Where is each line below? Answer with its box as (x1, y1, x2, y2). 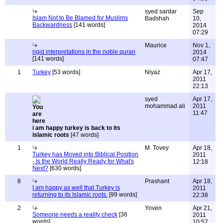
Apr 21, (193, 205, 212, 212)
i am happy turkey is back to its (32, 124, 120, 131)
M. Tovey (145, 144, 169, 151)
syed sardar (145, 8, 177, 15)
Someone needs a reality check (32, 211, 117, 218)
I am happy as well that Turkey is (32, 184, 120, 191)
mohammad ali (145, 103, 185, 110)
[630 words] (48, 165, 81, 172)
